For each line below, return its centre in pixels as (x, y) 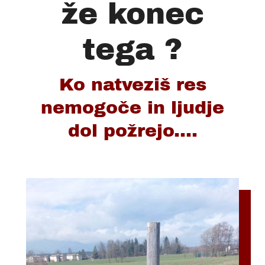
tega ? (132, 49)
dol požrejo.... (132, 131)
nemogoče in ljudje (132, 108)
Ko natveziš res (132, 85)
